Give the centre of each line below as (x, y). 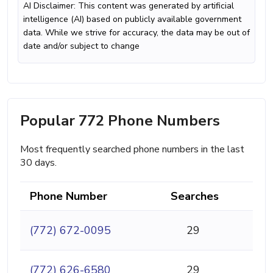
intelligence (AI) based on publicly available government (132, 19)
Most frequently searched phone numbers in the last (132, 150)
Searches (195, 197)
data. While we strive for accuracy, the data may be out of (136, 33)
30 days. (38, 163)
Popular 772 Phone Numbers (120, 121)
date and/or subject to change (81, 46)
